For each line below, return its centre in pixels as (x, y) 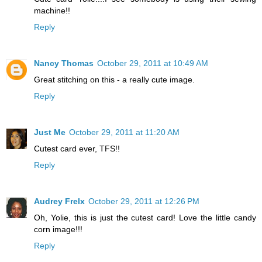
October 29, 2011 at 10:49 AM (153, 63)
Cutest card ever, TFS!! (77, 148)
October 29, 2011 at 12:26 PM (144, 201)
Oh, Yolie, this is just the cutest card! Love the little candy (145, 217)
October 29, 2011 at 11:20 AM (124, 132)
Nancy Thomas (64, 63)
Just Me (50, 132)
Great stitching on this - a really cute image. (114, 79)
